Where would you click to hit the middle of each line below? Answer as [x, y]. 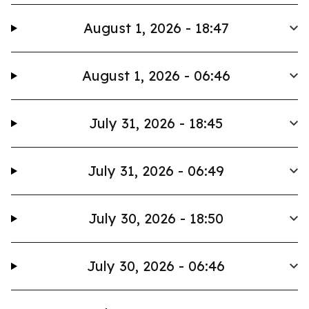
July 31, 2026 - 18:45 [156, 123]
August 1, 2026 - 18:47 [156, 28]
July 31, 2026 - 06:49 [156, 171]
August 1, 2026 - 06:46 [156, 76]
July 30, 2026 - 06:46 [156, 266]
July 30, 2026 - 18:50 [156, 218]
